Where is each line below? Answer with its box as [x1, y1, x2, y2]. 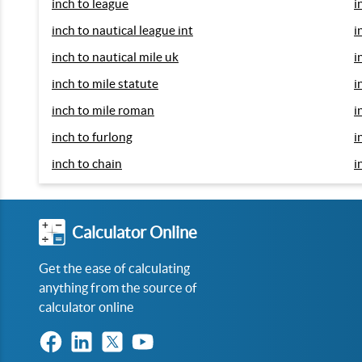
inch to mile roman [52, 103, 154, 117]
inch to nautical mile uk [52, 50, 179, 64]
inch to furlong [52, 130, 133, 144]
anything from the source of [39, 280, 197, 295]
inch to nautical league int [52, 23, 193, 37]
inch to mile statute [52, 77, 158, 90]
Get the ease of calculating [39, 261, 190, 276]
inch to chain [52, 157, 122, 170]
